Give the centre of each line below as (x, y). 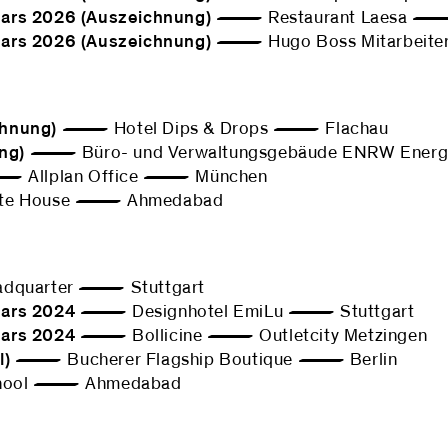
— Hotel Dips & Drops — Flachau (223, 129)
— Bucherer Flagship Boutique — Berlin (204, 360)
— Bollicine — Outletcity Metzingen (251, 336)
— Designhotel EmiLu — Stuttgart (245, 312)
